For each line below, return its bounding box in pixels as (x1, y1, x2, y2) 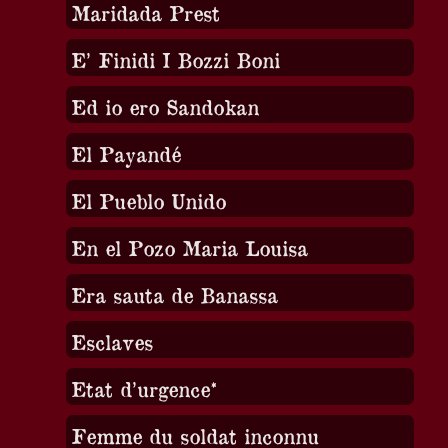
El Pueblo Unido (70, 187, 226, 213)
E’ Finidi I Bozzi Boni (70, 46, 280, 72)
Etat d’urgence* (70, 375, 217, 401)
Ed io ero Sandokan (70, 93, 259, 119)
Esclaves (70, 328, 153, 354)
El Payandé (70, 140, 181, 166)
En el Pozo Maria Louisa (70, 234, 308, 260)
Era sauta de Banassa (70, 281, 278, 307)
